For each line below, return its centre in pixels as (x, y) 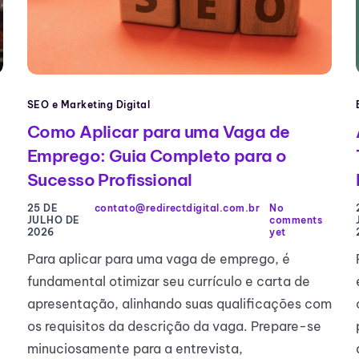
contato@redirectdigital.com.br (177, 208)
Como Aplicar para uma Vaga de (159, 132)
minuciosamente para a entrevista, (135, 349)
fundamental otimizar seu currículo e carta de (169, 282)
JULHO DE (54, 220)
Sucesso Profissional (110, 180)
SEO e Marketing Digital (89, 105)
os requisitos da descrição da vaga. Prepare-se (174, 327)
